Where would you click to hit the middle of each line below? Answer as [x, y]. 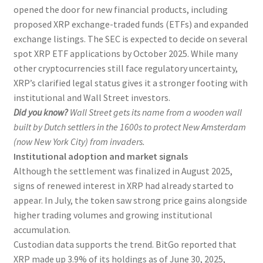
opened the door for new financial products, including [120, 9]
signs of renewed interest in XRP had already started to [123, 185]
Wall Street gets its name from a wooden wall [155, 112]
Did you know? [41, 112]
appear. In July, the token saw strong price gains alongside [130, 200]
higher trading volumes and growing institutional [113, 215]
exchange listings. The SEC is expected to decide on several [130, 38]
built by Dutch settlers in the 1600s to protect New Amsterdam [129, 127]
